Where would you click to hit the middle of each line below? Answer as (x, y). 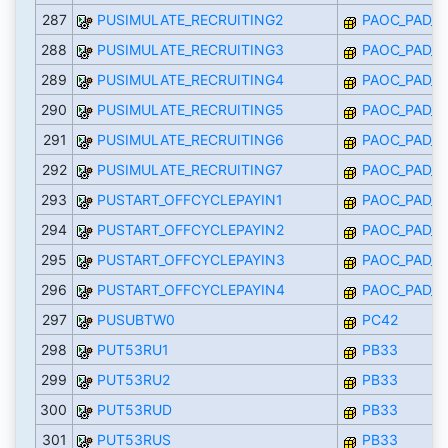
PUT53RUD (134, 410)
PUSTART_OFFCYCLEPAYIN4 (190, 290)
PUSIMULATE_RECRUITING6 (190, 140)
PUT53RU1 (132, 350)
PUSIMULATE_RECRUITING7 (189, 170)
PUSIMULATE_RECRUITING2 (189, 20)
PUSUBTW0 (135, 320)
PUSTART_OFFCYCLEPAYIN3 (190, 260)
